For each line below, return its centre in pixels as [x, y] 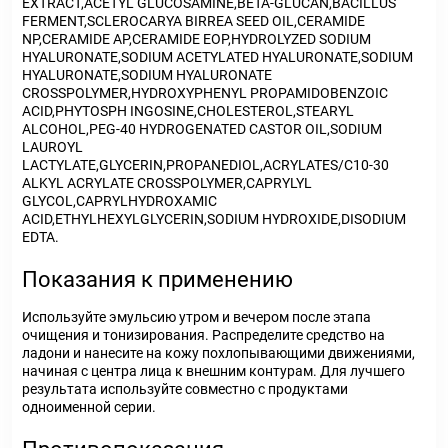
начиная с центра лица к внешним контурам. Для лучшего [213, 371]
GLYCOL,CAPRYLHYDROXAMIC [119, 201]
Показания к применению [157, 279]
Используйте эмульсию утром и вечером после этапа [196, 317]
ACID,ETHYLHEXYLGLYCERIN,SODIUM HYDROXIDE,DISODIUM [214, 219]
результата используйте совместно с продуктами [185, 389]
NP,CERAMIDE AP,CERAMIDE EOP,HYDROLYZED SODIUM [196, 39]
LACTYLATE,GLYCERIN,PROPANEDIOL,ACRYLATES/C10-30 [205, 165]
